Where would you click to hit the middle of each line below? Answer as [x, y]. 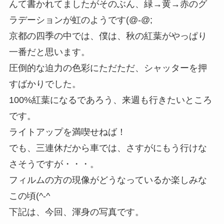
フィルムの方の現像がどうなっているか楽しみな [108, 180]
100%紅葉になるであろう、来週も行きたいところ [110, 100]
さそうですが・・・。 [54, 164]
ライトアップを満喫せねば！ [67, 132]
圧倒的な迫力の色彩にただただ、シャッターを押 [108, 68]
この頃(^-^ [29, 196]
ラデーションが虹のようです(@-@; [80, 20]
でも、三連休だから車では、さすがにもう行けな [108, 148]
